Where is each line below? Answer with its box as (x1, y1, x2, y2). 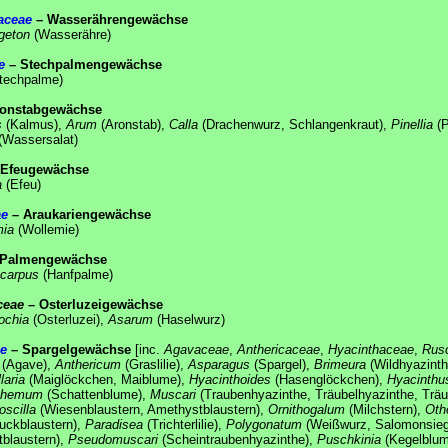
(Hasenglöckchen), (271, 371, 387, 387)
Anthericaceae (237, 341, 320, 357)
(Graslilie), (121, 356, 188, 372)
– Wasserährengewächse (32, 11, 188, 27)
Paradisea (85, 416, 143, 432)
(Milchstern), (345, 401, 425, 417)
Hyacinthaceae (328, 341, 414, 357)
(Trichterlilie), (143, 416, 226, 432)
